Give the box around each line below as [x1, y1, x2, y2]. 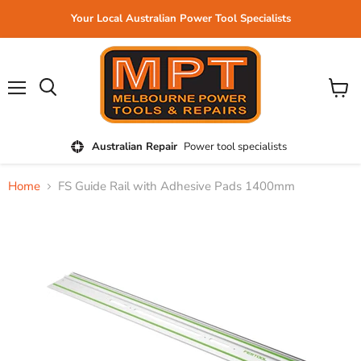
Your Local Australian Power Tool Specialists [70, 11, 291, 26]
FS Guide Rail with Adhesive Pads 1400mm [58, 178, 295, 195]
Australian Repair [92, 139, 177, 154]
